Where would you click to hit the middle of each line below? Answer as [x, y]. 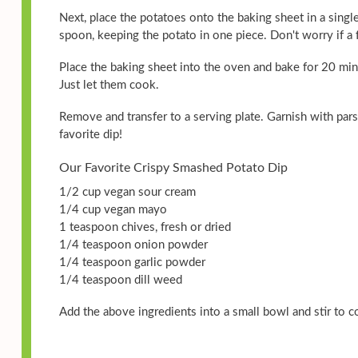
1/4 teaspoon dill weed [121, 280]
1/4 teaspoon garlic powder [132, 263]
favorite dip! [91, 135]
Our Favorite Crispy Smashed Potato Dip [173, 168]
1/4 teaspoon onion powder [133, 245]
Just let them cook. [109, 86]
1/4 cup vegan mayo [113, 210]
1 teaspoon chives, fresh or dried [145, 228]
